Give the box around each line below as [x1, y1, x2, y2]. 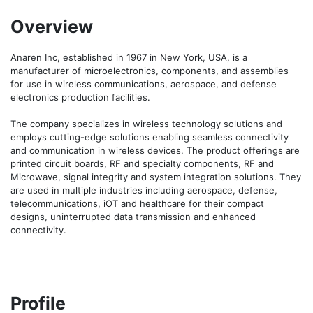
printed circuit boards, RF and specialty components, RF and [10, 158, 274, 169]
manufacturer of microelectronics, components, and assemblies [10, 65, 289, 76]
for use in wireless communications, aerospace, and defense [10, 78, 277, 89]
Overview [10, 16, 93, 37]
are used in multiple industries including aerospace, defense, [10, 184, 277, 196]
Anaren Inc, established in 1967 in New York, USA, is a [10, 52, 247, 63]
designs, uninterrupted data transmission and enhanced [10, 211, 256, 222]
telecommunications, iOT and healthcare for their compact [10, 198, 264, 209]
